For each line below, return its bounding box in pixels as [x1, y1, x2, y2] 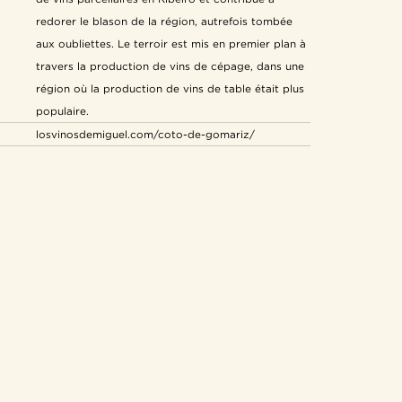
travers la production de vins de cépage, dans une [36, 60, 304, 72]
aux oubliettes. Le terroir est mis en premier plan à [36, 38, 306, 49]
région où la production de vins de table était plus [36, 83, 304, 94]
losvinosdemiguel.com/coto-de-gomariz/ [36, 128, 255, 140]
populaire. [36, 105, 89, 117]
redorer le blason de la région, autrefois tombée [36, 15, 293, 27]
